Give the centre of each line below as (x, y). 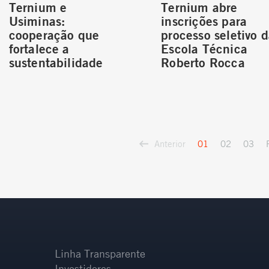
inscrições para (204, 21)
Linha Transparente (100, 254)
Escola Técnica (204, 49)
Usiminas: (37, 21)
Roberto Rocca (203, 62)
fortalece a (39, 49)
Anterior (170, 143)
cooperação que (54, 35)
